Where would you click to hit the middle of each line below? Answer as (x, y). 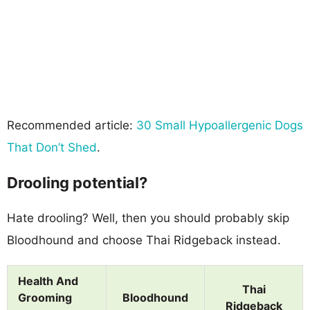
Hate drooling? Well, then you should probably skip (148, 218)
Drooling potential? (77, 182)
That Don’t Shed (52, 147)
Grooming (45, 297)
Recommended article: (72, 125)
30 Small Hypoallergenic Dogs (220, 125)
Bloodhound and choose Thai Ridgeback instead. (144, 240)
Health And (48, 281)
